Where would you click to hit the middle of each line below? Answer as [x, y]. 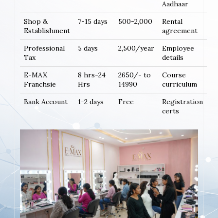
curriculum [180, 84]
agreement [180, 30]
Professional [44, 48]
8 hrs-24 [92, 75]
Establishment [47, 30]
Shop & [36, 21]
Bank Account [46, 101]
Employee [178, 48]
